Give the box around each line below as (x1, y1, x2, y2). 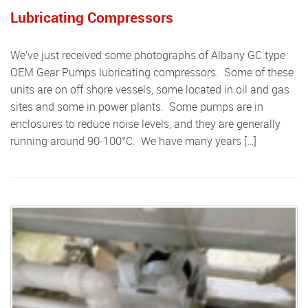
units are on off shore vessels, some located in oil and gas (10, 82, 289, 97)
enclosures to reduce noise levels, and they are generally (10, 116, 280, 131)
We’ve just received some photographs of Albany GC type (10, 47, 20, 63)
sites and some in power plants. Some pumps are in (10, 99, 263, 114)
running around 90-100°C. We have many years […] (10, 133, 256, 148)
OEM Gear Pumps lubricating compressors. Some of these (10, 65, 294, 80)
